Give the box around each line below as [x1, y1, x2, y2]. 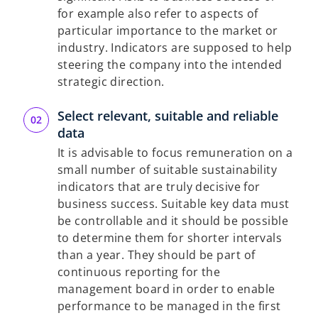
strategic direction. [57, 74, 165, 89]
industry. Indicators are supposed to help [57, 40, 292, 55]
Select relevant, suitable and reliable [57, 107, 278, 124]
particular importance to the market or [57, 23, 278, 38]
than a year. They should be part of [57, 247, 256, 263]
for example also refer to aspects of [57, 6, 258, 21]
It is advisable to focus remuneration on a [57, 145, 293, 160]
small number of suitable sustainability [57, 162, 278, 177]
